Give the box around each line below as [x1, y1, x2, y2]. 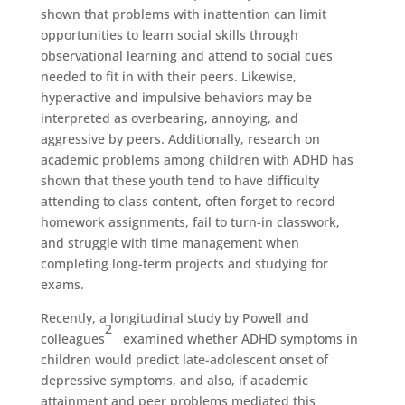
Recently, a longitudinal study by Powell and [40, 309, 309, 326]
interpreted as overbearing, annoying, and [40, 109, 298, 127]
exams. [40, 276, 84, 293]
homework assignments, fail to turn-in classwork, [40, 213, 340, 231]
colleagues [40, 330, 105, 347]
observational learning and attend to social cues [40, 47, 333, 64]
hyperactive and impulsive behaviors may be [40, 89, 312, 106]
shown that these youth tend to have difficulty [40, 172, 319, 189]
